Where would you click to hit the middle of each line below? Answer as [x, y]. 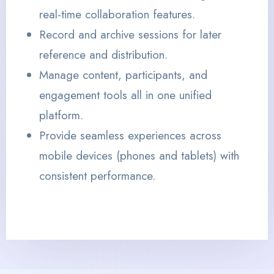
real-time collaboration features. [117, 14]
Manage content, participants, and [123, 75]
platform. [61, 115]
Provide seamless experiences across [130, 135]
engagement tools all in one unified [125, 95]
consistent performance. [97, 176]
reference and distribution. [103, 54]
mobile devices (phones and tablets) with [139, 155]
